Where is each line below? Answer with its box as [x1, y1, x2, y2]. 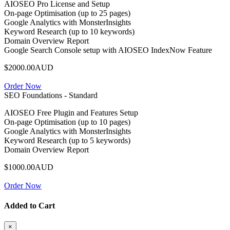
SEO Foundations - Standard [4, 90, 98, 100]
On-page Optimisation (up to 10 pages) [4, 117, 130, 126]
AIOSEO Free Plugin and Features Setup [4, 108, 138, 117]
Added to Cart [4, 201, 55, 210]
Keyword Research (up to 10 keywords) [4, 27, 135, 36]
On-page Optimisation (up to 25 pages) [4, 8, 130, 17]
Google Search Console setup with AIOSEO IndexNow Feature [4, 45, 212, 54]
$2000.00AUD [4, 63, 53, 72]
